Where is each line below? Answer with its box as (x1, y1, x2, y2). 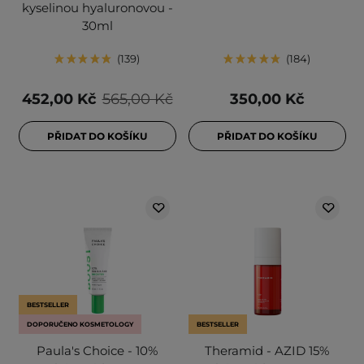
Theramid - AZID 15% (205, 343, 329, 359)
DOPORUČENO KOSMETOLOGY (26, 320, 133, 329)
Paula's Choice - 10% (37, 343, 158, 359)
